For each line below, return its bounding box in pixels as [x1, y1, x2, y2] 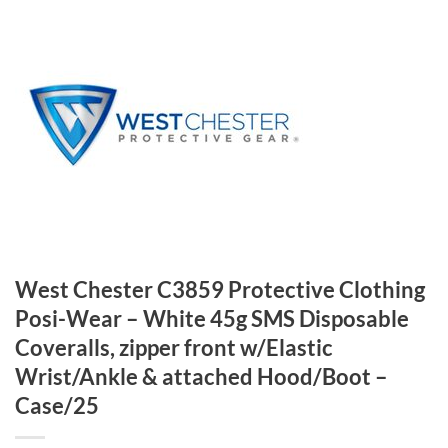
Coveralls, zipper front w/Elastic [15, 334, 333, 362]
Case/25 [15, 392, 99, 420]
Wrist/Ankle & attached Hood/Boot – [15, 363, 388, 391]
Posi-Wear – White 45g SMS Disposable [15, 305, 409, 333]
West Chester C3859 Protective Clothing [15, 276, 425, 304]
